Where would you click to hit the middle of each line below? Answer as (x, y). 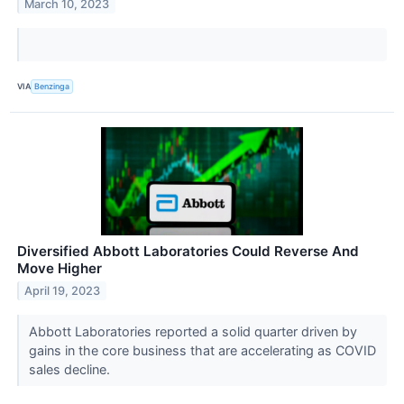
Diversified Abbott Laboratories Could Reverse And (188, 251)
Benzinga (52, 87)
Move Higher (60, 268)
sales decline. (71, 369)
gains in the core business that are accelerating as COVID (202, 350)
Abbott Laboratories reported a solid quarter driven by (193, 331)
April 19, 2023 (63, 290)
